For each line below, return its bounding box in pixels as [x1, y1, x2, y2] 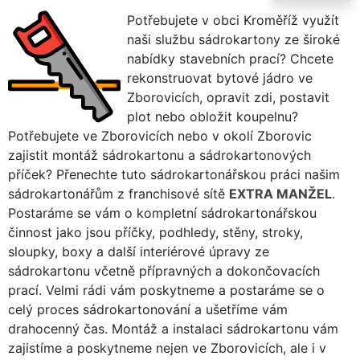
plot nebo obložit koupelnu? [127, 108, 298, 125]
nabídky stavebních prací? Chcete [127, 50, 333, 67]
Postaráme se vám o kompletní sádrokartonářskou [8, 204, 317, 221]
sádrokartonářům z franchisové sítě [8, 185, 229, 202]
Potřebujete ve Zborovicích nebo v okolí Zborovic [8, 127, 312, 144]
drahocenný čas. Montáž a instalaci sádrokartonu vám [8, 320, 338, 337]
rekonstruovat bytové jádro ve [127, 69, 313, 86]
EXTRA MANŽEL [229, 185, 332, 202]
